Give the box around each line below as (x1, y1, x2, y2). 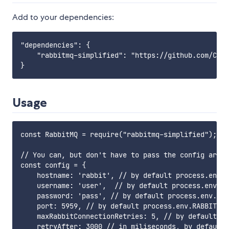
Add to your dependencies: (12, 12, 114, 23)
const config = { (20, 161, 86, 170)
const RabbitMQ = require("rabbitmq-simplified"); (20, 130, 217, 140)
